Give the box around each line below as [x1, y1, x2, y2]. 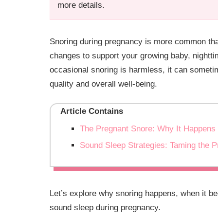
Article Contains [60, 107, 123, 116]
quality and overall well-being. [50, 79, 157, 89]
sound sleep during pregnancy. [50, 203, 161, 213]
